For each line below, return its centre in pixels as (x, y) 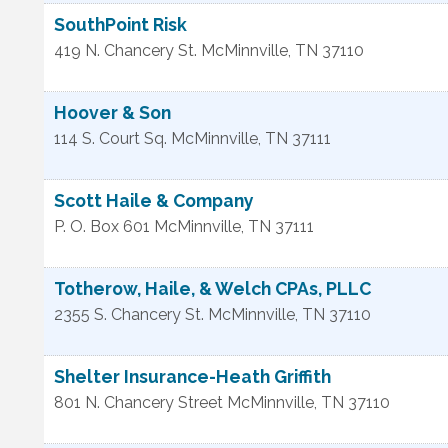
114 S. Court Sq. (110, 138)
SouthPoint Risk (120, 24)
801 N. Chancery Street (138, 402)
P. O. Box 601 (102, 226)
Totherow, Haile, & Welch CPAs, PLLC (212, 288)
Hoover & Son (112, 112)
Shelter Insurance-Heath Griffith (192, 376)
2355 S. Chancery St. (129, 314)
